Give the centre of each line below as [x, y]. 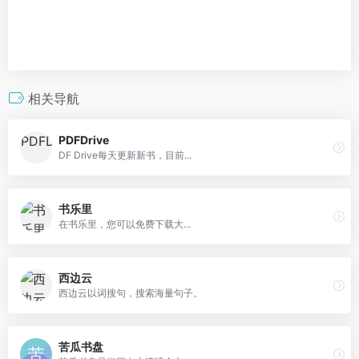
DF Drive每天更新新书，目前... [125, 155]
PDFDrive [84, 140]
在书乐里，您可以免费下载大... [125, 224]
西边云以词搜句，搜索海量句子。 [131, 293]
